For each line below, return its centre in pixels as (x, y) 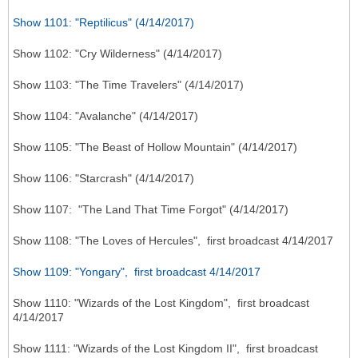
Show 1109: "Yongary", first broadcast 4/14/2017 (137, 272)
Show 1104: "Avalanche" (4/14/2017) (105, 116)
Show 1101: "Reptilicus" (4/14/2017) (103, 23)
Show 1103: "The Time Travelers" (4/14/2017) (128, 85)
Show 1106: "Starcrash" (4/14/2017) (103, 179)
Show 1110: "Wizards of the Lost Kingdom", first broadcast (161, 303)
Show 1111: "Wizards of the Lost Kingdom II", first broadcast (165, 349)
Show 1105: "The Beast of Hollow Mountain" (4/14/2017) (155, 147)
